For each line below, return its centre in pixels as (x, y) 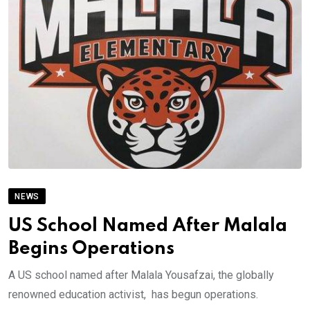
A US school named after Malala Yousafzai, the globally (141, 275)
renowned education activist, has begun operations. (133, 294)
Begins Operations (91, 248)
